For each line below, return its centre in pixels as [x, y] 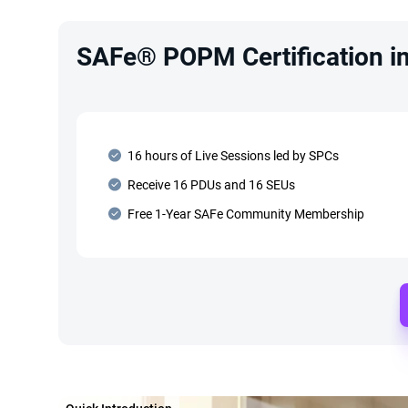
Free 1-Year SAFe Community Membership [246, 214]
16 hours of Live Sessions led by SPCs [233, 156]
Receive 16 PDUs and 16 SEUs [211, 185]
